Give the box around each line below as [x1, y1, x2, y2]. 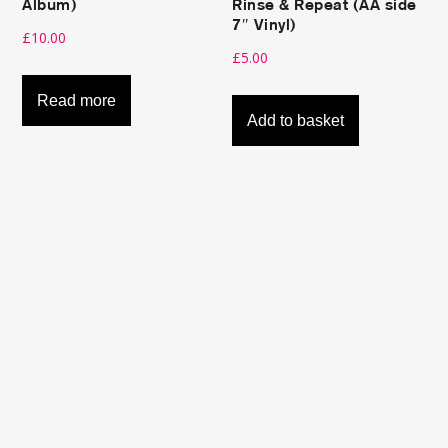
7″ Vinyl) [232, 18, 297, 33]
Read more [37, 91, 117, 109]
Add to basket [247, 111, 345, 129]
